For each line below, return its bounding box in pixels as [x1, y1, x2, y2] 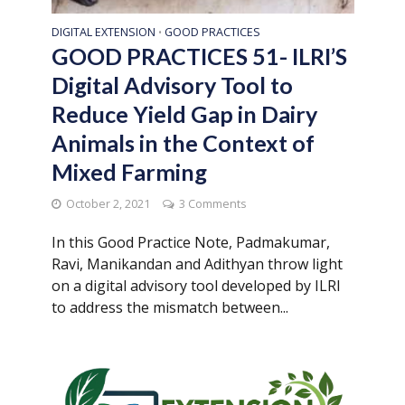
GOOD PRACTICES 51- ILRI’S [51, 42, 347, 70]
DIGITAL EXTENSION [51, 24, 155, 40]
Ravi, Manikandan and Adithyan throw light [51, 253, 343, 274]
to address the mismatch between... [51, 297, 288, 317]
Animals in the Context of [51, 128, 315, 156]
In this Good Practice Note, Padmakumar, [51, 231, 330, 252]
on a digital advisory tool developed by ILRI [51, 275, 341, 296]
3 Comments [178, 195, 246, 212]
